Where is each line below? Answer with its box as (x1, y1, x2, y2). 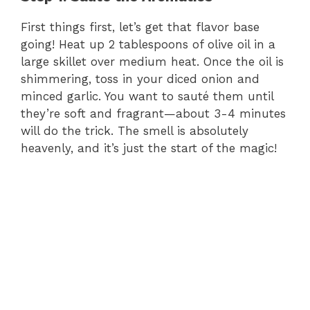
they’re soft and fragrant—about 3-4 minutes (21, 106, 286, 120)
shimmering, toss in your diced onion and (21, 71, 259, 86)
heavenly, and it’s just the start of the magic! (21, 140, 277, 155)
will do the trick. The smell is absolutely (21, 123, 248, 138)
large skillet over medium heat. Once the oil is (21, 54, 284, 69)
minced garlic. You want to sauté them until (21, 89, 273, 103)
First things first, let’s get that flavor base (21, 19, 259, 34)
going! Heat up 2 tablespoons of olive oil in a (21, 37, 275, 51)
